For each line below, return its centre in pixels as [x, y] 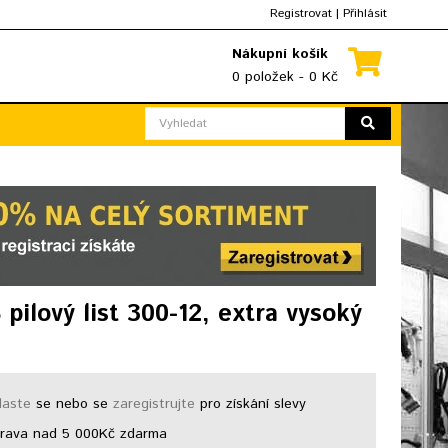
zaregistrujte [154, 403]
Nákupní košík [280, 54]
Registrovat [301, 13]
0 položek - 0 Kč [285, 77]
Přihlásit [365, 13]
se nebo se [72, 403]
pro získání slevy [251, 403]
